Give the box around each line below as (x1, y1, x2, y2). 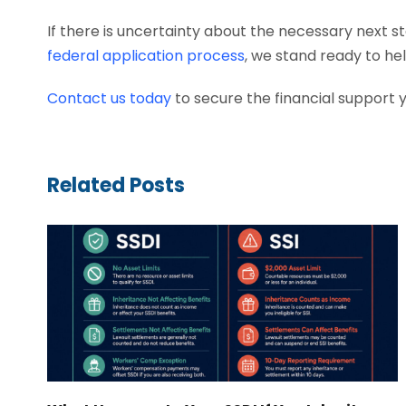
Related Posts (47, 171, 185, 200)
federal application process (47, 45, 245, 67)
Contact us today (47, 88, 171, 110)
